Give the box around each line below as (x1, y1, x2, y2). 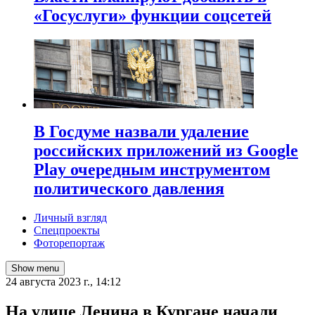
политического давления (34, 179, 224, 198)
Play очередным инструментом (34, 160, 270, 179)
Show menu (11, 263, 59, 274)
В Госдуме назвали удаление (34, 122, 249, 141)
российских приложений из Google (34, 141, 298, 160)
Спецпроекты (34, 224, 100, 237)
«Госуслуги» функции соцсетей (34, 6, 271, 25)
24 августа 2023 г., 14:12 (6, 276, 121, 288)
